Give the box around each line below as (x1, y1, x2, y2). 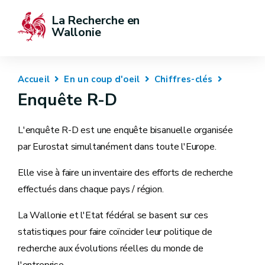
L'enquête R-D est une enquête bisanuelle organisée (18, 124, 234, 137)
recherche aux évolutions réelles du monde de (18, 242, 204, 255)
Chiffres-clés (154, 73, 213, 85)
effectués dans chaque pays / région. (18, 183, 164, 196)
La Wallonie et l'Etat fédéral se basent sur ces (18, 209, 208, 222)
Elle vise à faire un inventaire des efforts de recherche (18, 166, 233, 179)
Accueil (18, 73, 50, 85)
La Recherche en (51, 12, 143, 28)
